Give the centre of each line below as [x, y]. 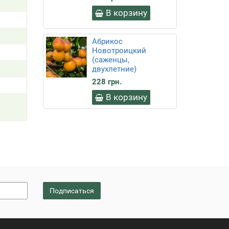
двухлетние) [114, 69]
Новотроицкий [119, 51]
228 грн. [107, 82]
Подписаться [72, 202]
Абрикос [107, 41]
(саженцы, [110, 60]
